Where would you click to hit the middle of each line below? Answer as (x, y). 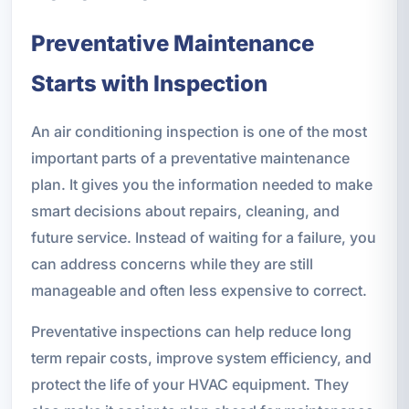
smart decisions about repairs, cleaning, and (185, 210)
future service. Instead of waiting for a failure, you (203, 237)
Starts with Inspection (149, 83)
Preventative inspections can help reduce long (191, 331)
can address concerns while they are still (172, 263)
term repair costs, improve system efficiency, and (201, 357)
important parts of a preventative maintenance (190, 157)
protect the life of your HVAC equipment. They (189, 384)
